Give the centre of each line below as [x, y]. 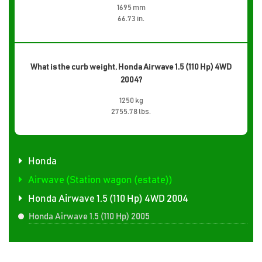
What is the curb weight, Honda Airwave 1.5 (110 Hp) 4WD [131, 67]
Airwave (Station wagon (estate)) [100, 180]
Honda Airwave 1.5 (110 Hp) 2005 [89, 216]
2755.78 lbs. [131, 112]
